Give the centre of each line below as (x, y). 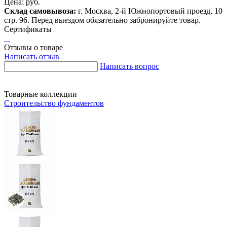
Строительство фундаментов (54, 103)
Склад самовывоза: (40, 11)
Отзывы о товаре (33, 47)
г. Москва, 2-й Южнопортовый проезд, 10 (149, 11)
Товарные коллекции (41, 94)
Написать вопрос (129, 66)
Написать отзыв (32, 56)
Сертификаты (28, 29)
